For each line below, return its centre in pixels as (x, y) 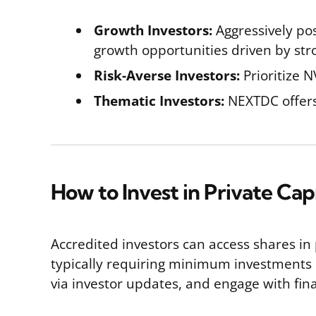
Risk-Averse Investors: (167, 75)
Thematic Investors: (159, 101)
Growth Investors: (153, 30)
